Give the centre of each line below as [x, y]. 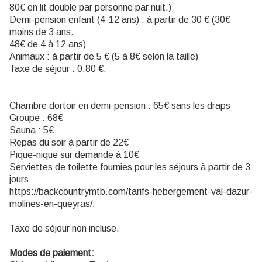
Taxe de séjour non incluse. [64, 229]
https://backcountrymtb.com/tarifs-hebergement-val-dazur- [131, 192]
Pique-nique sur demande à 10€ [74, 155]
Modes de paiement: [52, 253]
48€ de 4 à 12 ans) [48, 44]
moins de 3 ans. [42, 32]
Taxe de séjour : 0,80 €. [58, 69]
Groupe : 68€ [36, 118]
